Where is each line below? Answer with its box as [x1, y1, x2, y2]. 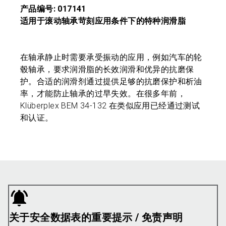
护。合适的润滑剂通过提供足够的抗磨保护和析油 [20, 77, 202, 86]
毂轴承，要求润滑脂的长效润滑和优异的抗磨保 [20, 65, 194, 74]
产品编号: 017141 [20, 4, 86, 14]
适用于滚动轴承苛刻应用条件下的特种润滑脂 [20, 16, 186, 26]
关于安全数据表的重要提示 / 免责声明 [9, 211, 183, 223]
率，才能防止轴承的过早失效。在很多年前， [20, 89, 186, 98]
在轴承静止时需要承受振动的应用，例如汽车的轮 [20, 52, 202, 62]
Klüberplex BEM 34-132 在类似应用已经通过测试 [20, 101, 200, 110]
